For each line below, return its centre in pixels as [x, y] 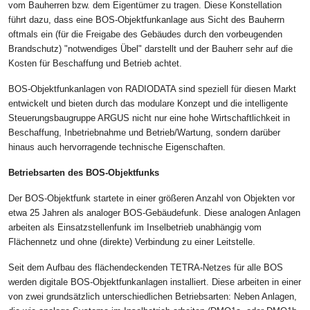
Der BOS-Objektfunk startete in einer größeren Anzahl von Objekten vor [152, 199]
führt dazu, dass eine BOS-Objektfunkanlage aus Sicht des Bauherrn [146, 20]
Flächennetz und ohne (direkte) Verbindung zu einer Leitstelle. [132, 242]
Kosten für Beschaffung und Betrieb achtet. [95, 64]
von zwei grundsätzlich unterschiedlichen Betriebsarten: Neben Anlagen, [153, 297]
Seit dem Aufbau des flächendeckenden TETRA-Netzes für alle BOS [146, 268]
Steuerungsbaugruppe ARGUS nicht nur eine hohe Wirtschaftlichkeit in [149, 118]
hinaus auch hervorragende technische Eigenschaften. [117, 147]
